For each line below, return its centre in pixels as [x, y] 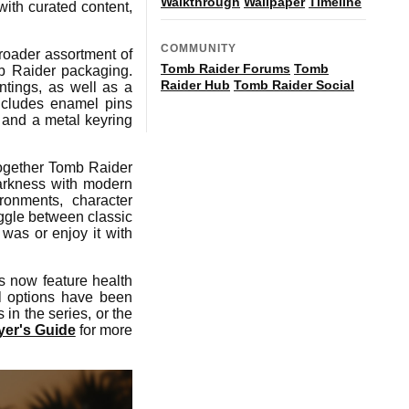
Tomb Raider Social [294, 84]
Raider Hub [195, 84]
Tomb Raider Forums [225, 68]
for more [104, 330]
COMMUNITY [199, 48]
